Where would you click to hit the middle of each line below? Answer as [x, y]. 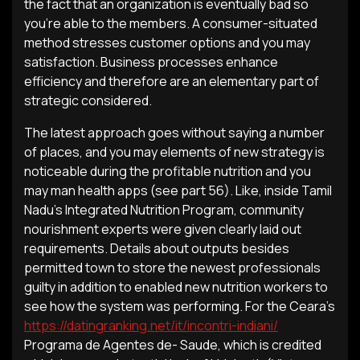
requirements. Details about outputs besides [157, 248]
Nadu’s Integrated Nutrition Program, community [164, 210]
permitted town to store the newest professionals [172, 268]
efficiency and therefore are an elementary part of [172, 81]
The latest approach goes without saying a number [174, 133]
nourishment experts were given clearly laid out [163, 229]
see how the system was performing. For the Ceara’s [180, 306]
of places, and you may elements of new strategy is [174, 152]
